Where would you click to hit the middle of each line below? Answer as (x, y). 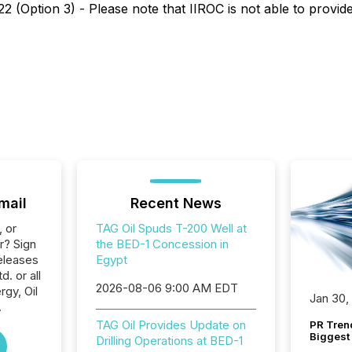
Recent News (176, 203)
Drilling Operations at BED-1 (169, 341)
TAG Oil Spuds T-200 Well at (171, 228)
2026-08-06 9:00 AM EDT (167, 288)
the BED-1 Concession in (162, 244)
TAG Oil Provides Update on (170, 325)
